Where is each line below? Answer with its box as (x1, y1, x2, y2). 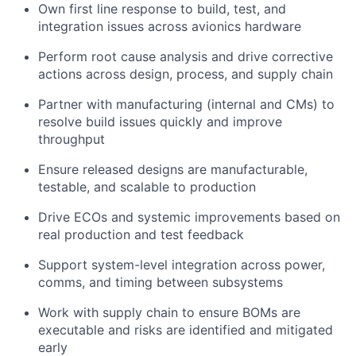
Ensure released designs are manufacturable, (38, 161, 308, 177)
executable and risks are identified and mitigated (38, 322, 333, 338)
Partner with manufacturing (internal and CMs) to (38, 96, 335, 112)
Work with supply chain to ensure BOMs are (38, 304, 300, 320)
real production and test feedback (38, 226, 244, 242)
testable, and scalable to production (38, 179, 256, 195)
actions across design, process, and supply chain (38, 66, 333, 82)
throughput (38, 131, 105, 147)
